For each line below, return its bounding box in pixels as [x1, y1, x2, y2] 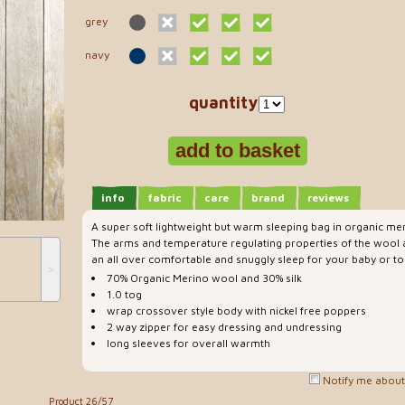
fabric [147, 190, 182, 204]
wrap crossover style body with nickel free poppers [107, 304, 366, 318]
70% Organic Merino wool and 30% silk [107, 271, 302, 286]
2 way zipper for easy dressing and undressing [107, 320, 342, 334]
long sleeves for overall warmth [107, 336, 270, 351]
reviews [307, 190, 349, 204]
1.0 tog [107, 287, 142, 302]
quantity [189, 92, 259, 112]
